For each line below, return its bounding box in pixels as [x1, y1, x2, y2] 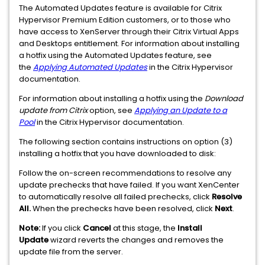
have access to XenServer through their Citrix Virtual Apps [19, 26, 239, 37]
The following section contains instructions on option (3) [19, 136, 232, 147]
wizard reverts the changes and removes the [49, 234, 224, 245]
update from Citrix [19, 105, 88, 116]
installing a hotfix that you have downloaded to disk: [19, 148, 216, 159]
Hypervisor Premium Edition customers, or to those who [19, 14, 231, 25]
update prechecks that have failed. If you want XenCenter [19, 179, 240, 190]
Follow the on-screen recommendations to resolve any [19, 167, 231, 179]
